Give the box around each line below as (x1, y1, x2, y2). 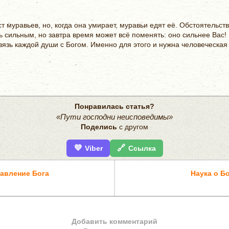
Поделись (81, 123, 117, 131)
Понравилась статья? (75, 102, 154, 110)
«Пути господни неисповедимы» (56, 112, 173, 121)
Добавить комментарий (72, 217, 157, 225)
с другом (117, 123, 148, 131)
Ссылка (128, 144, 156, 152)
